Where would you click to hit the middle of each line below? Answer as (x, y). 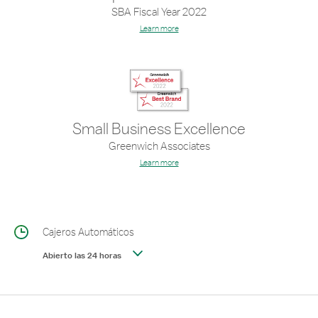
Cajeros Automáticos (88, 232)
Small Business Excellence (159, 128)
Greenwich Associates (159, 146)
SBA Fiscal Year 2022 (159, 12)
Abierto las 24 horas (82, 256)
